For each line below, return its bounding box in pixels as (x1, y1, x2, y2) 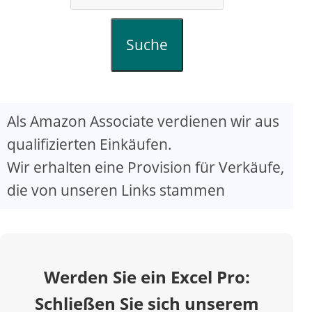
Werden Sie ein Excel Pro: (43, 265, 250, 288)
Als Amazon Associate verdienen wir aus (7, 111, 279, 131)
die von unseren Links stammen (7, 180, 225, 200)
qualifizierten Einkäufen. (7, 134, 172, 154)
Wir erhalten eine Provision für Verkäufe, (7, 157, 284, 177)
